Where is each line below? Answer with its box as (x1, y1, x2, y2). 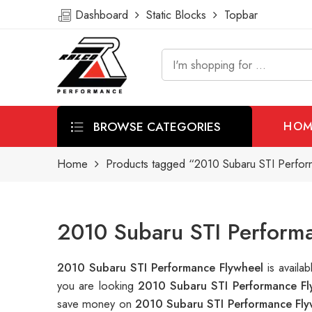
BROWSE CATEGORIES (90, 117, 221, 135)
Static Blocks (139, 6, 213, 23)
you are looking (57, 277, 138, 295)
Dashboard (72, 6, 135, 23)
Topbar (217, 6, 258, 23)
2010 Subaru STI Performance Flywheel (57, 259, 268, 276)
